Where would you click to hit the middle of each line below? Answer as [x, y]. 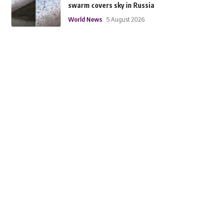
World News [85, 19]
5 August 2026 [125, 19]
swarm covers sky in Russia [111, 5]
